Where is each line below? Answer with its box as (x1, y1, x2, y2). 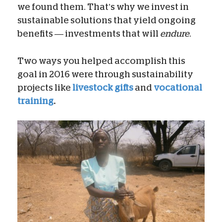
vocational (154, 83, 202, 92)
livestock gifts (72, 83, 133, 92)
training (17, 96, 54, 106)
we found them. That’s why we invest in (17, 2, 189, 11)
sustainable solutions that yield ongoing (17, 15, 196, 25)
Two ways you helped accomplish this (17, 56, 185, 65)
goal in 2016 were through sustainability (17, 69, 193, 79)
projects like (17, 83, 72, 92)
